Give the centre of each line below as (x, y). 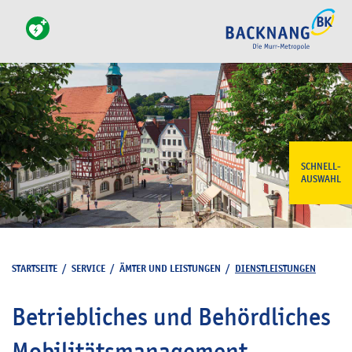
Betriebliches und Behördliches (171, 317)
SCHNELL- (321, 167)
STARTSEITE (35, 268)
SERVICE (88, 268)
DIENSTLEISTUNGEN (275, 268)
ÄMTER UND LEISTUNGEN (170, 268)
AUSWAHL (321, 179)
